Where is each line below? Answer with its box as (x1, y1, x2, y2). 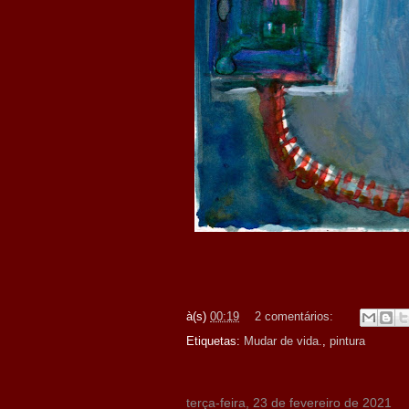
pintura (330, 334, 365, 348)
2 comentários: (255, 309, 337, 324)
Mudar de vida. (244, 334, 322, 348)
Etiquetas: (186, 334, 244, 348)
